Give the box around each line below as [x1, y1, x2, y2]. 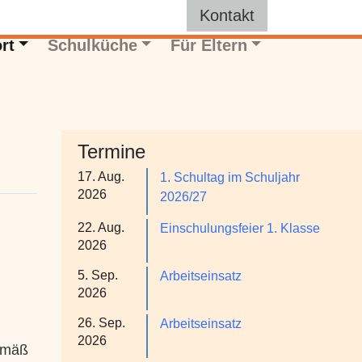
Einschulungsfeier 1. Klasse [160, 221, 320, 235]
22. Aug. [78, 221, 124, 234]
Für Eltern [170, 36, 247, 54]
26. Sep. [78, 316, 125, 330]
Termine [78, 141, 145, 162]
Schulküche [47, 36, 137, 54]
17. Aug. [78, 170, 124, 183]
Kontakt [200, 6, 255, 24]
